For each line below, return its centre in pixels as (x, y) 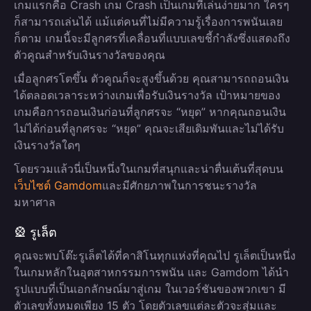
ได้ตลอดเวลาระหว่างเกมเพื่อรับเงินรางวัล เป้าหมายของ (147, 95)
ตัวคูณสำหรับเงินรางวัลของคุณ (90, 55)
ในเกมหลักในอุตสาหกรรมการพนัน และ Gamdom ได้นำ (151, 272)
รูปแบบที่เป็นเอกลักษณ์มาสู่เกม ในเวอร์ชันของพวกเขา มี (150, 289)
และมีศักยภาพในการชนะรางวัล (179, 185)
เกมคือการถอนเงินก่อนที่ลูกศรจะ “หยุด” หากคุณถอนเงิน (150, 112)
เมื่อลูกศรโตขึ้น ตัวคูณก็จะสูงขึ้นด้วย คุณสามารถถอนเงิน (151, 78)
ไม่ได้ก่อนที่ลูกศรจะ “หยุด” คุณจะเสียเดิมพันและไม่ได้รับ (149, 128)
